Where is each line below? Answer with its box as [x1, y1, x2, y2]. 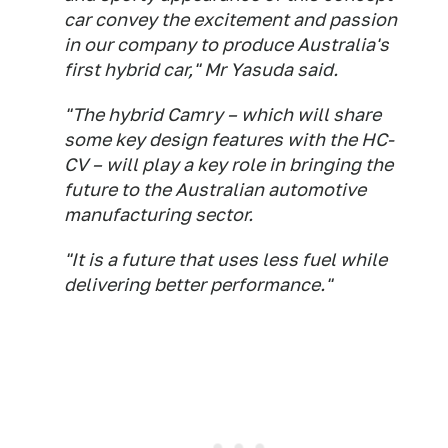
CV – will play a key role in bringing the [64, 154, 393, 175]
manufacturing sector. [64, 204, 253, 225]
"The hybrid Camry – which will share [64, 104, 381, 125]
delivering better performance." [64, 274, 332, 295]
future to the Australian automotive [64, 179, 366, 200]
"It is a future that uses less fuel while [64, 249, 387, 270]
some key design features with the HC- [64, 129, 394, 150]
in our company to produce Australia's [64, 34, 389, 55]
